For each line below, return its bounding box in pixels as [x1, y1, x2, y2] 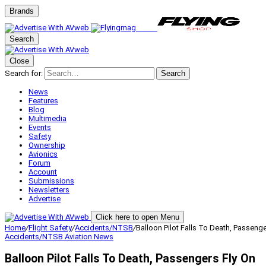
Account [28, 167, 57, 176]
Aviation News [65, 232, 113, 241]
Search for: [5, 69, 43, 78]
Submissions [28, 176, 74, 185]
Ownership [28, 141, 65, 150]
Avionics [28, 150, 58, 159]
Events [28, 123, 51, 132]
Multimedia [28, 114, 66, 123]
